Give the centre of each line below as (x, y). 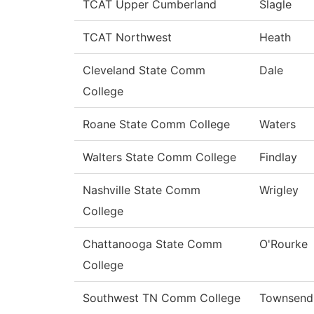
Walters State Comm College (159, 157)
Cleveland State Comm (144, 70)
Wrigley (279, 190)
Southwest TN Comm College (162, 298)
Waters (278, 124)
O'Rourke (284, 244)
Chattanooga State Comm (152, 244)
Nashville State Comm (142, 190)
